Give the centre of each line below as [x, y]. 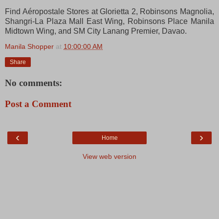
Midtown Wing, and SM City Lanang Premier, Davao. [96, 31]
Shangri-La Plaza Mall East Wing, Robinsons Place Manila [109, 21]
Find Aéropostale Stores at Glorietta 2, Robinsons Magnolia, [109, 11]
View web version [109, 156]
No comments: [33, 83]
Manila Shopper [29, 46]
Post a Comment [38, 104]
